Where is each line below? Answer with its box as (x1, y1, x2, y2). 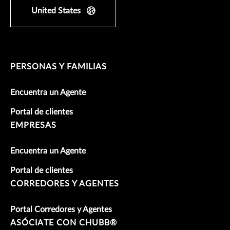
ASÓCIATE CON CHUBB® (10, 218, 117, 227)
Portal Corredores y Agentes (10, 205, 112, 214)
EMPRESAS (10, 121, 56, 129)
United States (31, 6, 81, 15)
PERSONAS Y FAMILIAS (10, 62, 107, 71)
